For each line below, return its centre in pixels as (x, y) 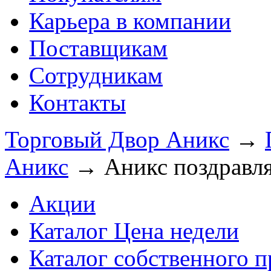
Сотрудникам (96, 75)
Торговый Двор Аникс (117, 139)
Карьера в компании (130, 21)
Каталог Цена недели (134, 231)
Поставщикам (98, 48)
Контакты (77, 103)
